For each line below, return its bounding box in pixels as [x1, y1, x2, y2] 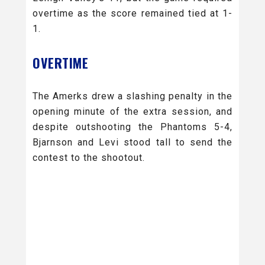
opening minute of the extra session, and [33, 105, 232, 117]
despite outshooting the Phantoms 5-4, [33, 121, 232, 132]
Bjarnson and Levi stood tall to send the [33, 136, 232, 148]
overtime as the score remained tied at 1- [33, 7, 232, 19]
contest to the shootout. [33, 151, 145, 163]
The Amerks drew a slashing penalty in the [33, 90, 232, 102]
